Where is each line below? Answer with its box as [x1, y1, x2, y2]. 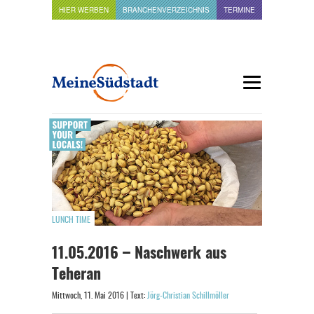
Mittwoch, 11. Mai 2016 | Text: [52, 292, 147, 300]
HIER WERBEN [59, 5, 109, 15]
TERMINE [224, 5, 255, 15]
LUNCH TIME [52, 216, 90, 224]
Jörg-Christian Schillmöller [147, 292, 229, 300]
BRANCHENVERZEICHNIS [123, 5, 210, 15]
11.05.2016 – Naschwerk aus [52, 246, 226, 261]
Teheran [52, 267, 101, 282]
